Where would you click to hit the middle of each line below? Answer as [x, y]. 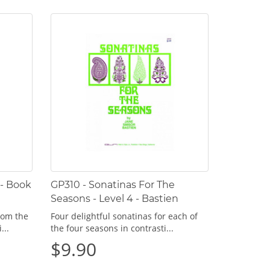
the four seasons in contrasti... [112, 228]
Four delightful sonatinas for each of [124, 216]
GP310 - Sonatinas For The [112, 184]
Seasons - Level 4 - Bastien [114, 198]
